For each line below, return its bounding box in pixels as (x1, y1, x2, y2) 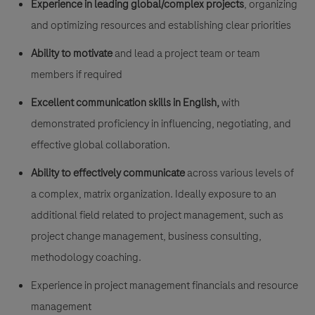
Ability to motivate (31, 45, 115, 61)
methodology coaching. (31, 249, 141, 265)
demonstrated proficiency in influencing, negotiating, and (31, 115, 291, 131)
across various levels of (185, 165, 294, 181)
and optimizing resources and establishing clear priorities (31, 17, 291, 33)
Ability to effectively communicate (31, 165, 185, 181)
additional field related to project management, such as (31, 207, 283, 223)
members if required (31, 66, 122, 82)
